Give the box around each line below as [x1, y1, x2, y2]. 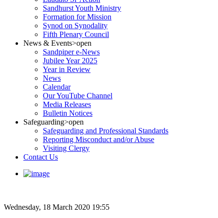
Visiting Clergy [43, 144, 90, 152]
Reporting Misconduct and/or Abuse [43, 135, 154, 144]
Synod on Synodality [43, 21, 108, 30]
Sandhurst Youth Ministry [43, 4, 121, 12]
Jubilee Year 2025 [43, 56, 97, 65]
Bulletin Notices [43, 109, 92, 117]
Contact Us [23, 153, 58, 161]
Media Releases [43, 100, 91, 109]
